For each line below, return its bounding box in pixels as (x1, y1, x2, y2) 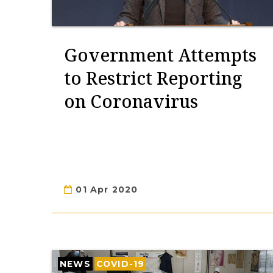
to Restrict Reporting (64, 66, 243, 90)
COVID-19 (96, 259, 145, 269)
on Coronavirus (64, 89, 198, 113)
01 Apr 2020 (73, 184, 138, 195)
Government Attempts (64, 43, 257, 66)
